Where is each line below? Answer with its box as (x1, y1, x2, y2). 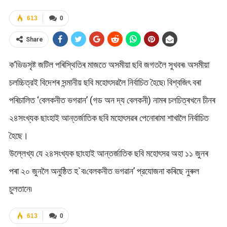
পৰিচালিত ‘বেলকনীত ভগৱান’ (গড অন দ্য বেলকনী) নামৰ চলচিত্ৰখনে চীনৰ (9, 94, 215, 105)
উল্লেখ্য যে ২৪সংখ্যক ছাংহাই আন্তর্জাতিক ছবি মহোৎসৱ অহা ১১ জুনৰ (9, 147, 208, 159)
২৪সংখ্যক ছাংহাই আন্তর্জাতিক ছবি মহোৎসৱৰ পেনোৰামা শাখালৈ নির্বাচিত (9, 112, 209, 123)
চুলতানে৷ (9, 183, 32, 194)
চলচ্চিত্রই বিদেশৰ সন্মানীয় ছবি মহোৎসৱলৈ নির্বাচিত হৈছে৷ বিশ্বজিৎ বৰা (9, 77, 201, 88)
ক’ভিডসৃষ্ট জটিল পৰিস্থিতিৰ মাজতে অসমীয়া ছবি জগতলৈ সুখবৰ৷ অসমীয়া (9, 59, 209, 70)
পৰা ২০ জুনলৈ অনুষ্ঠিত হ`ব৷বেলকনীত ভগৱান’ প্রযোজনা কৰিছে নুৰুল (9, 165, 199, 176)
